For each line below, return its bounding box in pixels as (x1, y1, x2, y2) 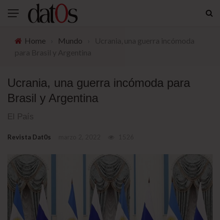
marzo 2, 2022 (58, 133, 101, 141)
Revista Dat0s (7, 133, 51, 141)
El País (7, 112, 34, 121)
